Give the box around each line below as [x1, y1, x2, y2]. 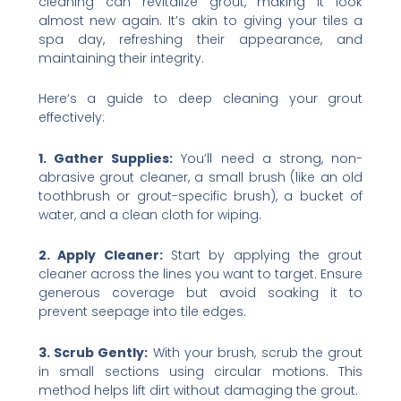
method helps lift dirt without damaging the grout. [38, 380, 358, 399]
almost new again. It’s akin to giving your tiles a [38, 11, 363, 30]
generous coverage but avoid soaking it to [38, 284, 363, 303]
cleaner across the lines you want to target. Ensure [38, 265, 363, 284]
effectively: [38, 108, 105, 127]
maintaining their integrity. [38, 48, 204, 67]
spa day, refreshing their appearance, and [38, 30, 363, 48]
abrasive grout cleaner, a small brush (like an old [38, 167, 363, 186]
